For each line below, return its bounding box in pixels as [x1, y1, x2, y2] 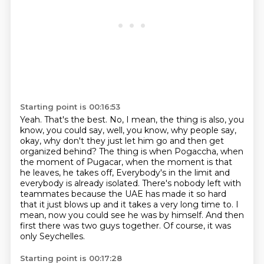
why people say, [170, 125, 236, 136]
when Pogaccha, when [148, 146, 243, 157]
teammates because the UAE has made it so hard [19, 189, 226, 199]
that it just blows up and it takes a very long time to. [19, 199, 236, 210]
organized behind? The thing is [19, 146, 149, 157]
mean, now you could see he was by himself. [19, 210, 206, 220]
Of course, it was [163, 220, 231, 231]
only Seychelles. [19, 231, 85, 242]
